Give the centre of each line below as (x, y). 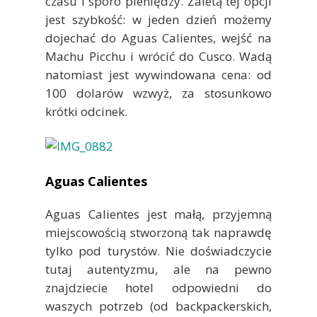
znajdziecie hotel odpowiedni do (158, 287)
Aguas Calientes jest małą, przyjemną (158, 214)
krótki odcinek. (86, 111)
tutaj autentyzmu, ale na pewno (158, 269)
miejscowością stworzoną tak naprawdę (158, 232)
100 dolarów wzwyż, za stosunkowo (158, 93)
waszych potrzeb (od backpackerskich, (158, 306)
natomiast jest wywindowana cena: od (158, 74)
